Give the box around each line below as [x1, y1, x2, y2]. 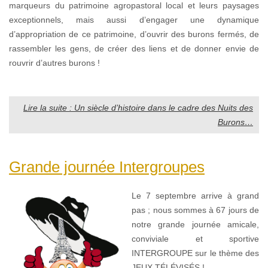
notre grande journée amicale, [132, 219, 259, 229]
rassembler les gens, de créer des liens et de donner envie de [9, 43, 259, 53]
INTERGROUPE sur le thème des [132, 248, 259, 258]
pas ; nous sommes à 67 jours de [132, 205, 259, 215]
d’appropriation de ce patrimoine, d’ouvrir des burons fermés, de [9, 29, 259, 39]
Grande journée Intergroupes [9, 157, 205, 176]
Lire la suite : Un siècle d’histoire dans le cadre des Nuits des [23, 102, 253, 112]
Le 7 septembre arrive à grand [132, 190, 259, 200]
